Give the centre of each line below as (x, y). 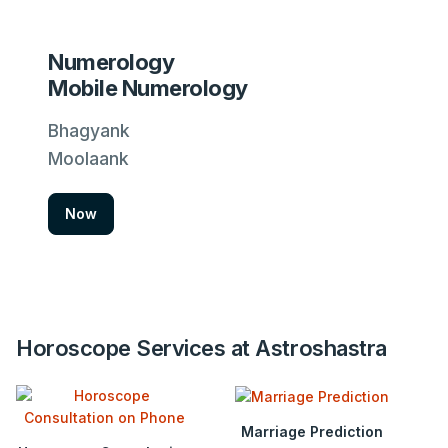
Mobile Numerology (148, 88)
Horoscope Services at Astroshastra (201, 347)
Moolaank (88, 159)
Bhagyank (89, 131)
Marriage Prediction (312, 431)
